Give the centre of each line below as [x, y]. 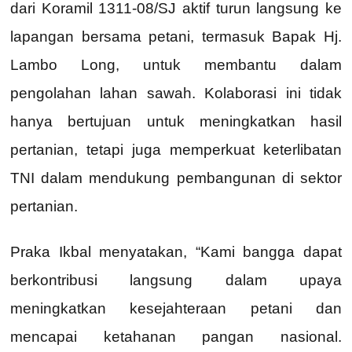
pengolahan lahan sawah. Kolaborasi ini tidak [176, 93]
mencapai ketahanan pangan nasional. [176, 337]
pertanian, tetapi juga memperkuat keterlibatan [176, 150]
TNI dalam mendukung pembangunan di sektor [176, 178]
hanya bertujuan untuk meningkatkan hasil [176, 122]
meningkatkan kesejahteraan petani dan [176, 309]
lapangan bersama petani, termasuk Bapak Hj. [176, 37]
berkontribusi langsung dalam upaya [176, 280]
